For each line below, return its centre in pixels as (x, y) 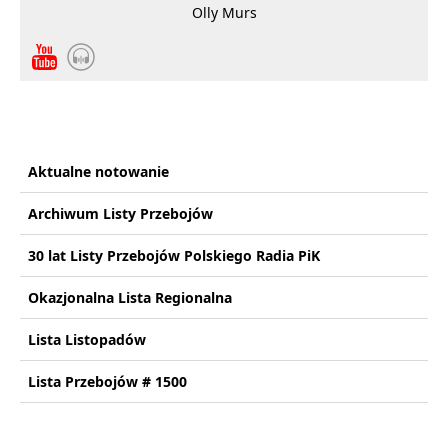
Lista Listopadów (87, 339)
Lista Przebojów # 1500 (107, 381)
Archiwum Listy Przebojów (120, 213)
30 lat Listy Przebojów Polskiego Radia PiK (174, 255)
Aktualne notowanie (98, 171)
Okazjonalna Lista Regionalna (130, 297)
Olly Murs (224, 12)
